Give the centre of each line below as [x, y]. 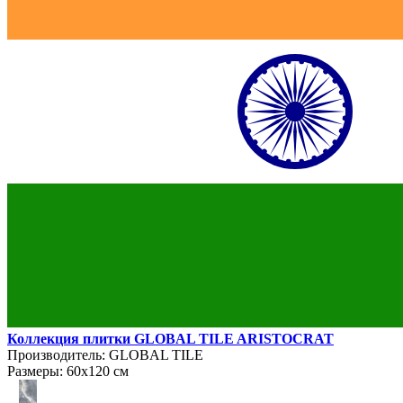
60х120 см [96, 371]
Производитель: [56, 354]
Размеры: [35, 371]
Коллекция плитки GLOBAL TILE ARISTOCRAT [170, 338]
